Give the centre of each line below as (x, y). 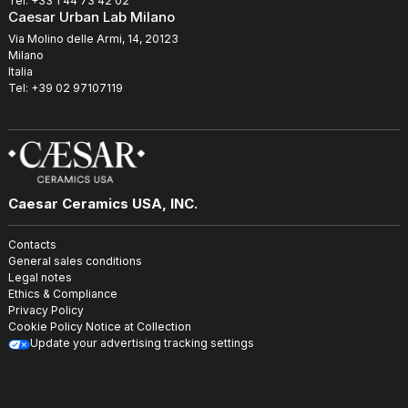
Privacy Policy (46, 311)
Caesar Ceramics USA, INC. (103, 204)
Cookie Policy (46, 327)
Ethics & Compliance (63, 294)
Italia (20, 71)
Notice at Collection (138, 327)
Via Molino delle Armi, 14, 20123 (93, 38)
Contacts (32, 245)
